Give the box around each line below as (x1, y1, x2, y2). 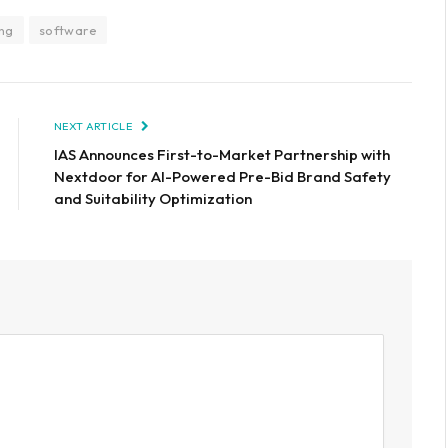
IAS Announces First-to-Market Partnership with (54, 145, 390, 165)
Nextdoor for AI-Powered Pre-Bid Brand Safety (54, 167, 391, 187)
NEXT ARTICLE (54, 119, 135, 134)
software (38, 22, 97, 39)
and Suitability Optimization (54, 189, 252, 209)
